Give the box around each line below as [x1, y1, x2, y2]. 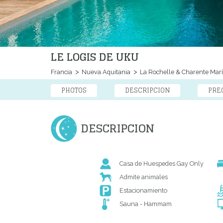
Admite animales [119, 173, 168, 181]
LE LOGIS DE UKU [51, 47, 139, 67]
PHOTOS [61, 85, 87, 97]
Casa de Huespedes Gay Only [119, 160, 204, 168]
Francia [51, 68, 72, 76]
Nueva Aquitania [80, 68, 130, 76]
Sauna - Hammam [119, 200, 172, 208]
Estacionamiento [119, 187, 167, 195]
